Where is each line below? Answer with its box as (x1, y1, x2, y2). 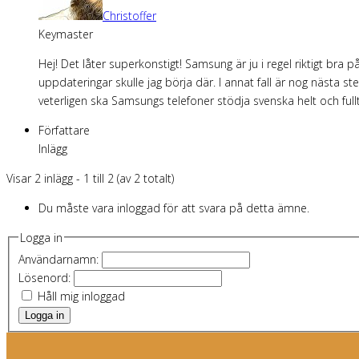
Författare (38, 122, 90, 138)
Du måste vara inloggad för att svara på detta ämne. (38, 200, 309, 216)
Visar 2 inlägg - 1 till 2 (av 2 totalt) (6, 170, 174, 186)
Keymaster (38, 26, 93, 42)
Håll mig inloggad (37, 288, 125, 305)
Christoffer (103, 7, 156, 23)
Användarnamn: (18, 252, 102, 268)
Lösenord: (18, 270, 74, 286)
